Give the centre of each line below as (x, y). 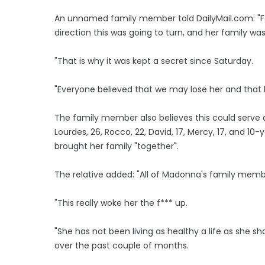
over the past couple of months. (122, 245)
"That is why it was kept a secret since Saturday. (154, 61)
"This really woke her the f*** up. (121, 203)
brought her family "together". (117, 146)
